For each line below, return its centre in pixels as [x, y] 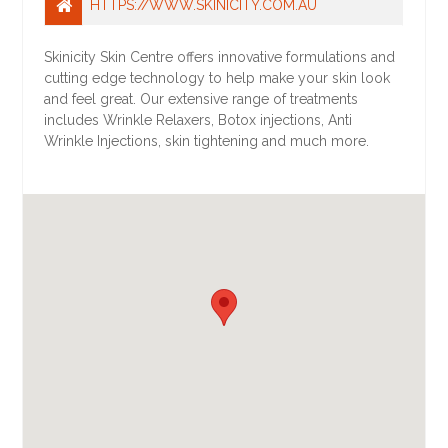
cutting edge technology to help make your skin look [217, 78]
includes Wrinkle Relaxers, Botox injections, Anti [198, 120]
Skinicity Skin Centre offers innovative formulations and [220, 57]
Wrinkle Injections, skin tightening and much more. [207, 141]
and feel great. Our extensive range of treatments [201, 99]
